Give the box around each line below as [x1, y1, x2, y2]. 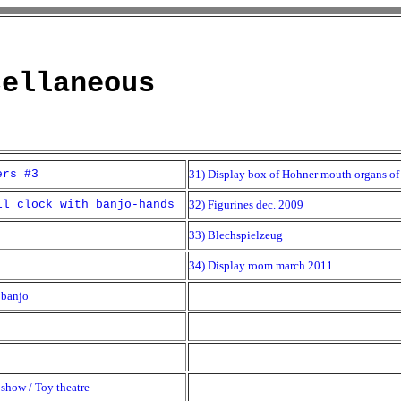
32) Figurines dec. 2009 [189, 198, 303, 211]
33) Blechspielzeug [189, 228, 283, 242]
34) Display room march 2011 [189, 259, 333, 272]
